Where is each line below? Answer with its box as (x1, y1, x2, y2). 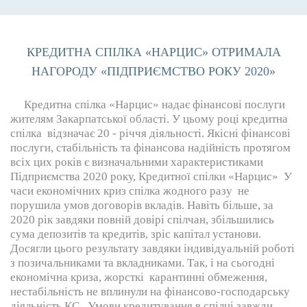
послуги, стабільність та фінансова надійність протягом (10, 141, 291, 154)
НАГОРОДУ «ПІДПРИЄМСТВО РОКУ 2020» (32, 64, 275, 78)
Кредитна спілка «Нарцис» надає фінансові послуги (10, 98, 285, 111)
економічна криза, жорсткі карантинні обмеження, (10, 271, 267, 284)
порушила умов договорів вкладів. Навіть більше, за (10, 199, 273, 212)
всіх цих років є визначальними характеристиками (10, 156, 263, 169)
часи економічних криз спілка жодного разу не (10, 184, 249, 197)
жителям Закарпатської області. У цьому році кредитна (10, 112, 288, 125)
